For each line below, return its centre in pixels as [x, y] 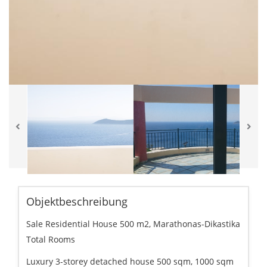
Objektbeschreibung [77, 201]
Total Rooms [51, 239]
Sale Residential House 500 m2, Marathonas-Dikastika [133, 224]
